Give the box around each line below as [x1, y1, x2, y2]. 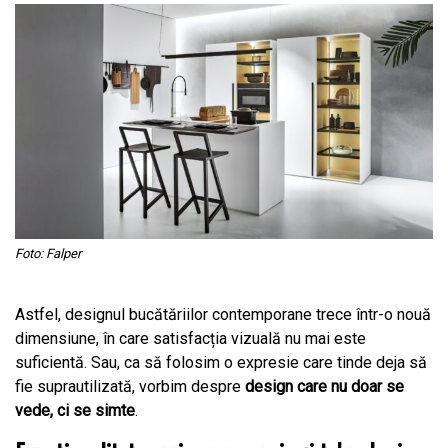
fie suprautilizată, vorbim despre [15, 376, 245, 396]
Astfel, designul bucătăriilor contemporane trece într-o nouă [15, 304, 431, 324]
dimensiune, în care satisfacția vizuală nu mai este [15, 328, 366, 348]
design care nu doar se [245, 376, 404, 396]
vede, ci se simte [15, 400, 135, 420]
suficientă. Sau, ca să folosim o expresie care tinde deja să [15, 352, 427, 372]
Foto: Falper [15, 245, 81, 261]
